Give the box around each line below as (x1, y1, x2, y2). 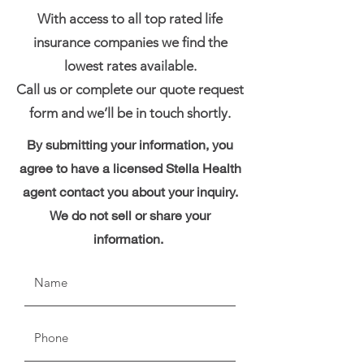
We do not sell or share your (50, 207, 210, 223)
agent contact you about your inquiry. (22, 184, 238, 199)
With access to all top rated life (37, 11, 223, 27)
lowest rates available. (63, 58, 197, 74)
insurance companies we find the (32, 34, 227, 50)
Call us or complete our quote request (16, 81, 244, 97)
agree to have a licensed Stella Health (19, 160, 241, 175)
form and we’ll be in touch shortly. (29, 105, 231, 121)
